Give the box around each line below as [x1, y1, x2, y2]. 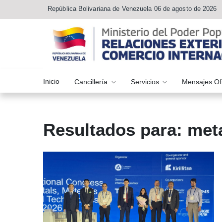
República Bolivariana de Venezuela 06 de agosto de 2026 [48, 5, 217, 12]
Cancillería [74, 77, 110, 86]
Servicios [130, 77, 161, 86]
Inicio [43, 77, 59, 85]
